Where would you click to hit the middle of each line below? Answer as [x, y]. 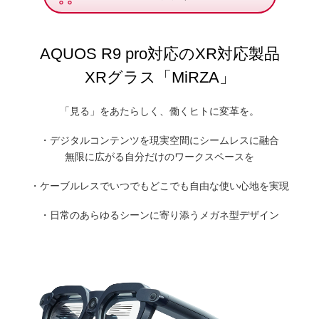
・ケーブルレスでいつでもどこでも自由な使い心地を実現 [159, 186]
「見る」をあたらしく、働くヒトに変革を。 [159, 111]
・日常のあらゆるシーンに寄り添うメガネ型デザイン [159, 215]
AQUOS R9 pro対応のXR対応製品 [159, 54]
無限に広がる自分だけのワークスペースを [159, 157]
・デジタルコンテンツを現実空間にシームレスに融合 [159, 141]
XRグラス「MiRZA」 [159, 78]
